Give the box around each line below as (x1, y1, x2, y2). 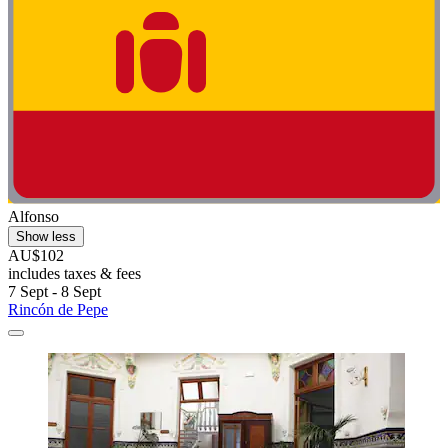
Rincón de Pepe (8, 301, 108, 319)
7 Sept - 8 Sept (8, 283, 101, 301)
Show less (16, 229, 76, 245)
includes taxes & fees (8, 265, 141, 283)
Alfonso (8, 208, 59, 226)
